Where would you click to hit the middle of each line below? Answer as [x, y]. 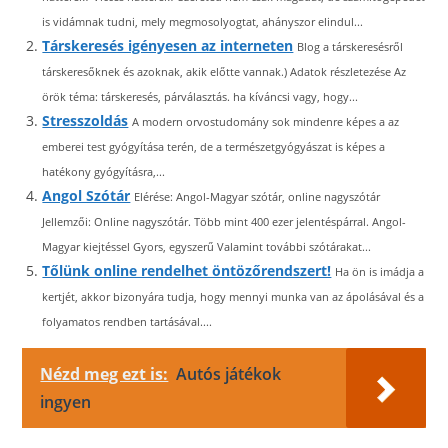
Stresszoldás [85, 120]
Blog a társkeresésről [350, 46]
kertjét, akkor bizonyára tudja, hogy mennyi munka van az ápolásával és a [233, 296]
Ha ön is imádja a [380, 271]
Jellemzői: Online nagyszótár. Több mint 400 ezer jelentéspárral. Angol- [224, 221]
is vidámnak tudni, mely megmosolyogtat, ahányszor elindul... [203, 21]
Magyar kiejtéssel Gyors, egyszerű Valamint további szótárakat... [207, 246]
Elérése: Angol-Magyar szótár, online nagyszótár [257, 196]
